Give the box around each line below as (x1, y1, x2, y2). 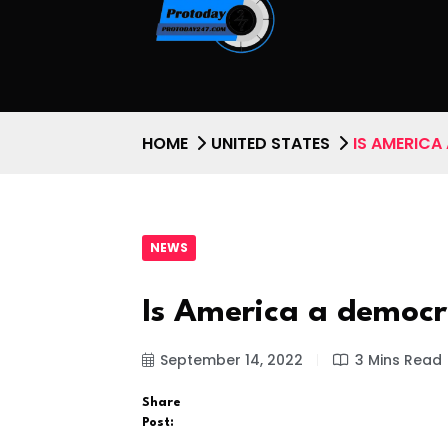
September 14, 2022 (160, 350, 303, 371)
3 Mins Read (355, 350, 442, 371)
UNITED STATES (211, 131, 330, 155)
